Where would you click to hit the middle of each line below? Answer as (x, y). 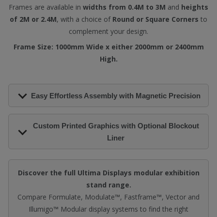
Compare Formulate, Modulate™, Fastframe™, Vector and (108, 197)
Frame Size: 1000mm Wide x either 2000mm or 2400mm (108, 47)
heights (195, 7)
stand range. (108, 185)
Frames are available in (46, 7)
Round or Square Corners (155, 19)
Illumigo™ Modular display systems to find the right (108, 209)
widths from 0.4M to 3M (124, 7)
